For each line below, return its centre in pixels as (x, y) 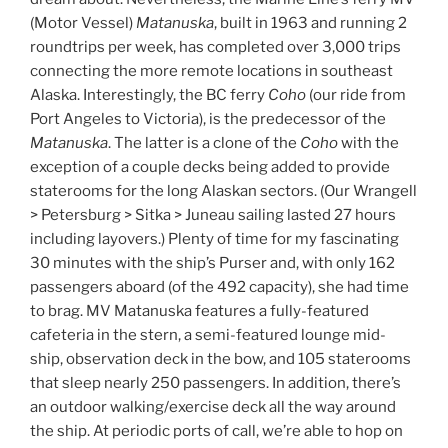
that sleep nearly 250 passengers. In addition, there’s (215, 383)
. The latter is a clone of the (204, 143)
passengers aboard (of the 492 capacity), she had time (219, 287)
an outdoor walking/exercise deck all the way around (213, 407)
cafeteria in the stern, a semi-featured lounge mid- (208, 335)
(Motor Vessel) (83, 23)
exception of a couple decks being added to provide (210, 167)
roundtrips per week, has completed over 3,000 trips (215, 47)
